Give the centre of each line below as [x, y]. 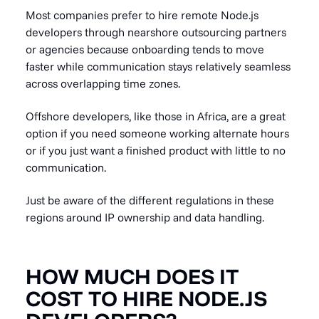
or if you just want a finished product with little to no [156, 150]
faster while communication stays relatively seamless [158, 66]
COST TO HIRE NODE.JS [146, 298]
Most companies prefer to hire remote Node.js [142, 15]
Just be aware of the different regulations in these [150, 200]
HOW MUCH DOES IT [132, 276]
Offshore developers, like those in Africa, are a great [156, 116]
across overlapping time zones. [103, 83]
